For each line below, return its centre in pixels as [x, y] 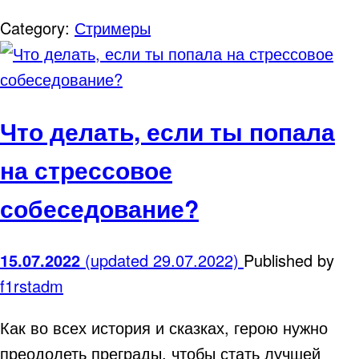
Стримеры [113, 28]
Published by [289, 260]
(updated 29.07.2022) [164, 260]
